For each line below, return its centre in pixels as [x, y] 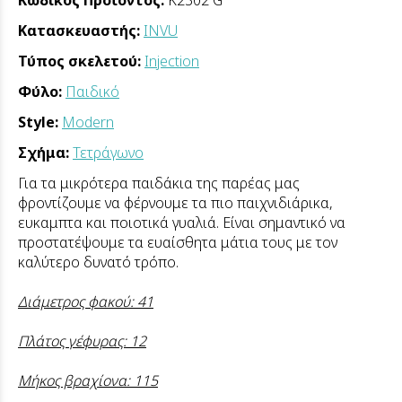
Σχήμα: [45, 152]
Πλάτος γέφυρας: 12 [82, 341]
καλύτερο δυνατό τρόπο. [100, 262]
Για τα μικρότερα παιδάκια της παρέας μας [159, 183]
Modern [88, 122]
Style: [40, 122]
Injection [172, 61]
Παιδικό [92, 91]
